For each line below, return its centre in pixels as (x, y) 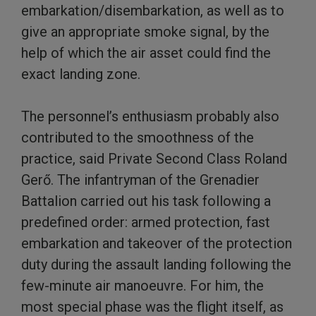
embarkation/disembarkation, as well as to (153, 10)
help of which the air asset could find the (146, 53)
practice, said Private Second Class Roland (154, 158)
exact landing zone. (81, 74)
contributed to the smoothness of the (138, 137)
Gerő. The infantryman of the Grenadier (140, 180)
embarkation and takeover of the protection (157, 243)
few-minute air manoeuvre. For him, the (142, 285)
